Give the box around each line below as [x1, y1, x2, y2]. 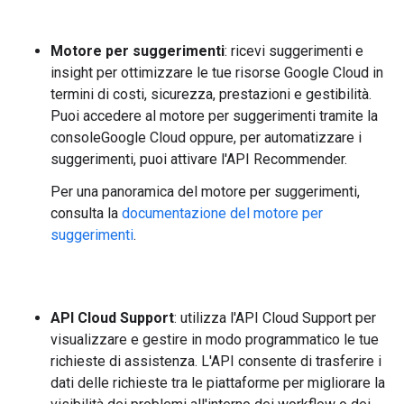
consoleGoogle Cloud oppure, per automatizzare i [50, 129, 362, 146]
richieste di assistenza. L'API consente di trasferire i [50, 353, 381, 370]
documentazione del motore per [122, 205, 323, 222]
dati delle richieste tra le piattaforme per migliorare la [50, 374, 385, 391]
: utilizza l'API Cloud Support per [174, 309, 376, 326]
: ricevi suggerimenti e [225, 42, 363, 60]
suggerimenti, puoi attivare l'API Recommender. [50, 151, 347, 168]
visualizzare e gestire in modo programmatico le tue [50, 331, 379, 348]
